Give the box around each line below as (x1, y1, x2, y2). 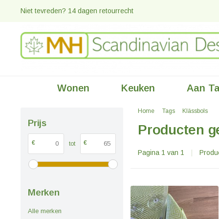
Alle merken (28, 207, 62, 215)
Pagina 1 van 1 (138, 148, 186, 156)
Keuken (121, 83, 155, 93)
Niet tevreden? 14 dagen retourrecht (21, 7, 135, 15)
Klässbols (182, 108, 208, 114)
